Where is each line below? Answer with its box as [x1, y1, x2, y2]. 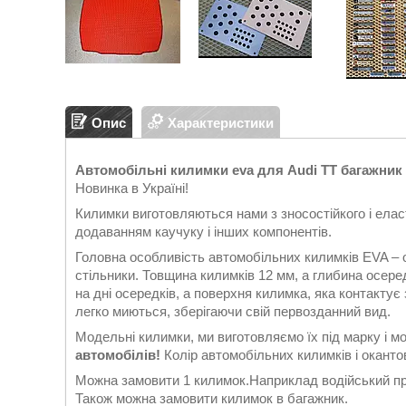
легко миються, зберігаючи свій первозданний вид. [75, 304, 391, 319]
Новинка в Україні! [75, 180, 188, 196]
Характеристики [168, 114, 274, 130]
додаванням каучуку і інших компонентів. [75, 224, 332, 239]
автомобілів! [75, 347, 160, 362]
